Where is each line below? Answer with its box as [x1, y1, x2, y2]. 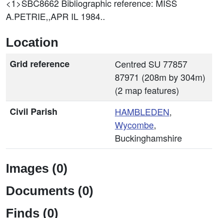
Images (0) [6, 162, 68, 175]
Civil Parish [10, 105, 57, 118]
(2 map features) [115, 84, 179, 96]
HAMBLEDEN [115, 105, 169, 118]
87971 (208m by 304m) [115, 71, 205, 83]
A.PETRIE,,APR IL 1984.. [6, 10, 105, 22]
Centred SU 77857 [115, 57, 187, 70]
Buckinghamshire [115, 131, 182, 144]
